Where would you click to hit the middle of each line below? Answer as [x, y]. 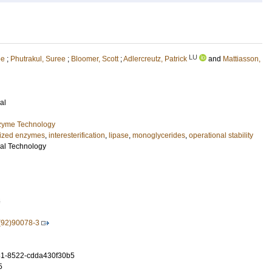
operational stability [221, 135]
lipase [119, 135]
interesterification [77, 135]
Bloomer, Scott [95, 59]
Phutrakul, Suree [38, 59]
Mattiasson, [242, 59]
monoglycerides [159, 135]
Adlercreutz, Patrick [155, 59]
